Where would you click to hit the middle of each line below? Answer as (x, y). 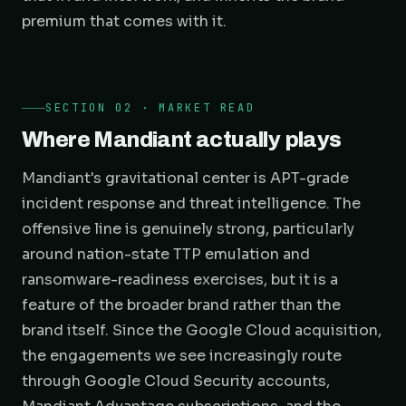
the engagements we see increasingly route (182, 356)
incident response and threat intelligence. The (191, 203)
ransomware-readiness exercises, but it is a (180, 280)
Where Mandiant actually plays (182, 140)
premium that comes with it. (124, 21)
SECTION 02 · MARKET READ (150, 108)
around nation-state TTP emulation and (166, 254)
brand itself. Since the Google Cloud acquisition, (202, 330)
